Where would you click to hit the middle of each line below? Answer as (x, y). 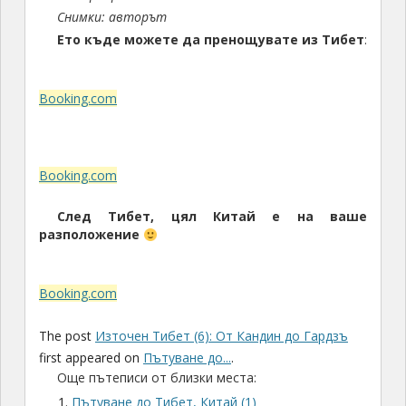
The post (67, 336)
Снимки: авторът (111, 17)
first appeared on (91, 358)
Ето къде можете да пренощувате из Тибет (210, 40)
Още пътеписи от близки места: (156, 378)
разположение (89, 235)
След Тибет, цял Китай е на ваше (212, 217)
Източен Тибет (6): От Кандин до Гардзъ (221, 336)
